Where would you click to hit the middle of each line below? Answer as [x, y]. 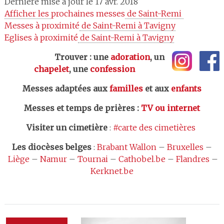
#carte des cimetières [154, 127]
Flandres [192, 159]
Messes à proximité [42, 25]
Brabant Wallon [126, 147]
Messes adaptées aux [66, 88]
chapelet [51, 69]
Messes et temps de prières [79, 108]
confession [112, 69]
